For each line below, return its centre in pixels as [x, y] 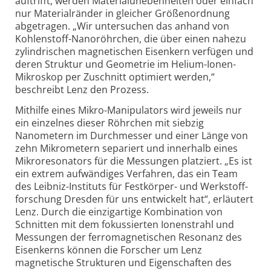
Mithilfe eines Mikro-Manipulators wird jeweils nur [129, 110]
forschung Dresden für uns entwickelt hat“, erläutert [134, 199]
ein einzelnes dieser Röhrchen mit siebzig [109, 123]
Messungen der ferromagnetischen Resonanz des [129, 237]
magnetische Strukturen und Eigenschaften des [123, 263]
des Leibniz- [42, 187]
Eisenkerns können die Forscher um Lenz [109, 250]
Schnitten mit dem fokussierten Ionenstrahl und [125, 225]
